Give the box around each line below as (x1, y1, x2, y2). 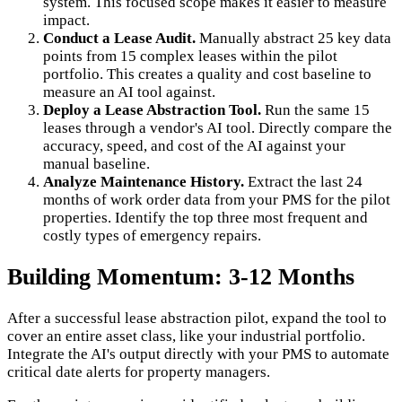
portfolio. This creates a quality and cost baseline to (43, 65, 371, 83)
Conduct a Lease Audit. (43, 29, 196, 47)
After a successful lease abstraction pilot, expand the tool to (7, 309, 387, 327)
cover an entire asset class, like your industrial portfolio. (7, 327, 365, 345)
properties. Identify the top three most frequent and (43, 208, 368, 226)
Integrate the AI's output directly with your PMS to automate (7, 345, 389, 363)
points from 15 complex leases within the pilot (43, 47, 337, 65)
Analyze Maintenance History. (43, 172, 244, 190)
